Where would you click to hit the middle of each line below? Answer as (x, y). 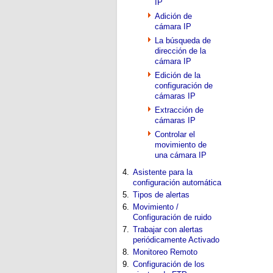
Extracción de (179, 110)
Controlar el (175, 134)
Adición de (173, 16)
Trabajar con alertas (168, 229)
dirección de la (180, 51)
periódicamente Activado (176, 240)
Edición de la (178, 75)
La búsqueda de (183, 41)
